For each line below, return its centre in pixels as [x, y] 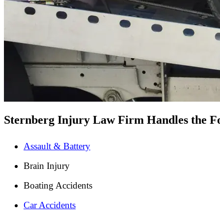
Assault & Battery [57, 146]
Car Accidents [50, 205]
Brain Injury [47, 165]
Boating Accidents [58, 185]
